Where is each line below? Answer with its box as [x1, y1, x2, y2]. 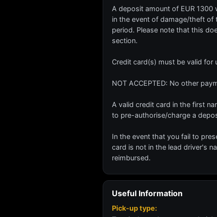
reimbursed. [112, 154, 151, 162]
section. [112, 36, 138, 45]
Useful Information [112, 188, 183, 198]
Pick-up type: [112, 204, 157, 212]
